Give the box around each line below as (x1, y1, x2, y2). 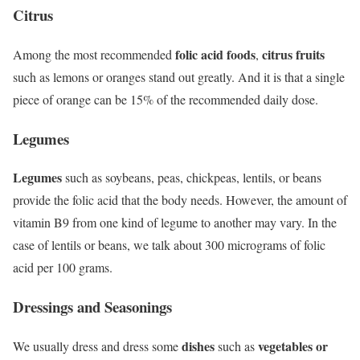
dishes (182, 336, 215, 355)
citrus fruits (262, 44, 325, 63)
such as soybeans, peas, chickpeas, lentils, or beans (62, 169, 321, 186)
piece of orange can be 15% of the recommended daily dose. (13, 90, 318, 108)
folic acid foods (175, 44, 256, 63)
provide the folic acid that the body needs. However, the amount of (13, 191, 347, 209)
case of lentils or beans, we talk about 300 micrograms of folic (13, 236, 325, 254)
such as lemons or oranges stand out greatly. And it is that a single (13, 67, 345, 85)
